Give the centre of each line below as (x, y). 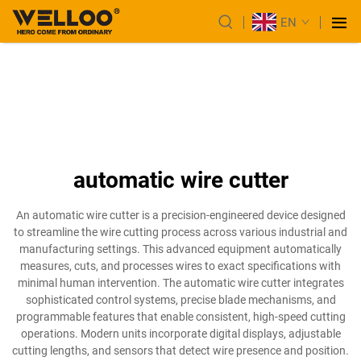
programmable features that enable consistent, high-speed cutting (180, 317)
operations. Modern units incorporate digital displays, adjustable (180, 334)
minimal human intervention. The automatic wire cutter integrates (180, 283)
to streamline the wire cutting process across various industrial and (180, 232)
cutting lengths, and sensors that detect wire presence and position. (180, 351)
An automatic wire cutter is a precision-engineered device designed (180, 216)
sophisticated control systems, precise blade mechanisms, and (180, 300)
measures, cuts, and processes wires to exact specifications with (180, 266)
